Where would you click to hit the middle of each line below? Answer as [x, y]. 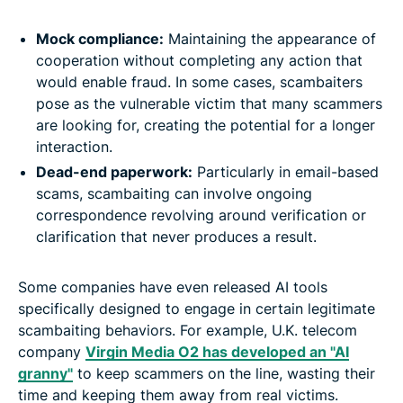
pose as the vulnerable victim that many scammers [209, 103]
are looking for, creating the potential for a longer [206, 125]
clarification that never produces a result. [176, 236]
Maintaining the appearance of [270, 38]
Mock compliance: [100, 38]
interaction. [74, 146]
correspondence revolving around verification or [201, 215]
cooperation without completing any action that [199, 60]
